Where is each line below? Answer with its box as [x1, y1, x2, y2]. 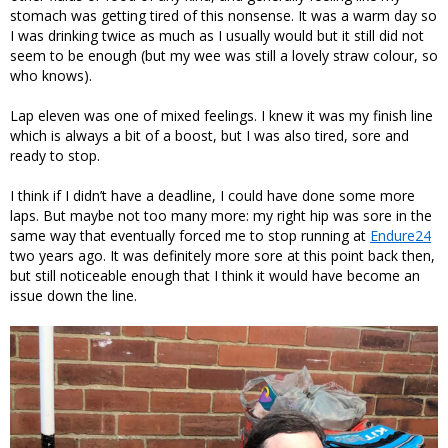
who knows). [10, 65, 92, 85]
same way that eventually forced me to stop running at [10, 225, 370, 245]
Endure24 [370, 225, 431, 245]
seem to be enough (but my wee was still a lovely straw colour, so [10, 45, 438, 65]
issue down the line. [10, 285, 137, 305]
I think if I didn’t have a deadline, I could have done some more [10, 185, 415, 205]
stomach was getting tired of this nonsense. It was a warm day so [10, 5, 437, 25]
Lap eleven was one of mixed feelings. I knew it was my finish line [10, 105, 433, 125]
